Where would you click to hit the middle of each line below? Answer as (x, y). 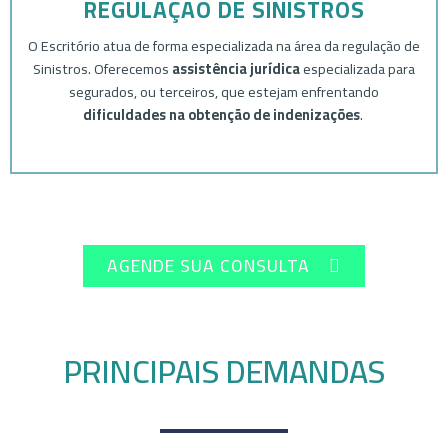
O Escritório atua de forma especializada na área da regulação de (224, 45)
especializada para (357, 68)
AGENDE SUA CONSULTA (208, 266)
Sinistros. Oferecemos (102, 68)
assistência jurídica (236, 68)
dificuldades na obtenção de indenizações (221, 114)
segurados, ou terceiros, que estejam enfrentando (224, 91)
